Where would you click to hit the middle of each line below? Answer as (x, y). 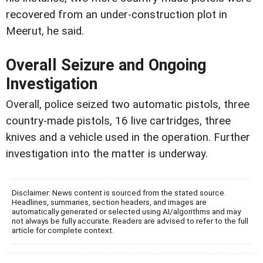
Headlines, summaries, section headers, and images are (109, 202)
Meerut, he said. (45, 31)
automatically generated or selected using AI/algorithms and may (126, 211)
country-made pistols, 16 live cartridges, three (118, 121)
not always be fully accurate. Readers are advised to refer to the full (130, 220)
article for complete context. (63, 230)
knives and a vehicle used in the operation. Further (128, 137)
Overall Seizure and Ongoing (106, 65)
